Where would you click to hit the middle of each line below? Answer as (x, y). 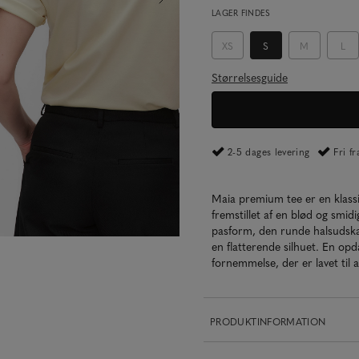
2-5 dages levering (269, 151)
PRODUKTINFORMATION (268, 321)
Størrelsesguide (250, 77)
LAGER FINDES (241, 13)
